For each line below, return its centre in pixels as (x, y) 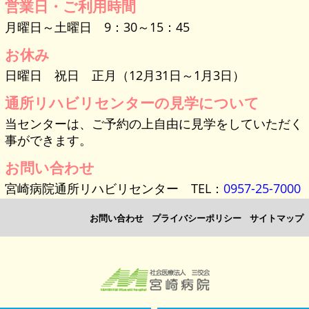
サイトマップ (277, 218)
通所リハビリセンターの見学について (132, 103)
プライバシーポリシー (197, 218)
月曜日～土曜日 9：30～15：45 (98, 27)
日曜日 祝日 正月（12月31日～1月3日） (125, 76)
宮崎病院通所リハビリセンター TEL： (114, 189)
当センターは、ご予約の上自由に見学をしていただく (154, 124)
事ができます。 (49, 140)
